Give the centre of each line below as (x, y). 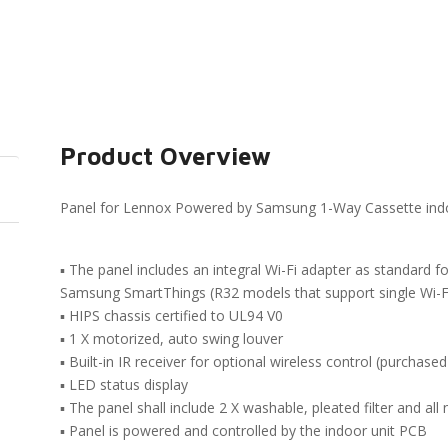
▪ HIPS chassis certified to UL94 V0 (172, 315)
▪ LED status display (124, 384)
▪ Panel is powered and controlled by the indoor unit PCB (244, 430)
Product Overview (166, 156)
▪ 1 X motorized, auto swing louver (172, 338)
